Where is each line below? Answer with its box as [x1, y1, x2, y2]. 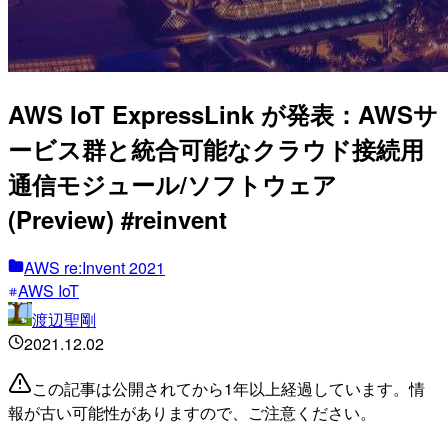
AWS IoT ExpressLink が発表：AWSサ [8, 96, 438, 131]
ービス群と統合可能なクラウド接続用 [8, 131, 424, 166]
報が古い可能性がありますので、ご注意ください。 [8, 400, 376, 424]
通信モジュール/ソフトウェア [8, 166, 337, 201]
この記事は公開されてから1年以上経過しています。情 [32, 376, 425, 400]
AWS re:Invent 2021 [24, 255, 165, 279]
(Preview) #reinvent [8, 201, 227, 236]
